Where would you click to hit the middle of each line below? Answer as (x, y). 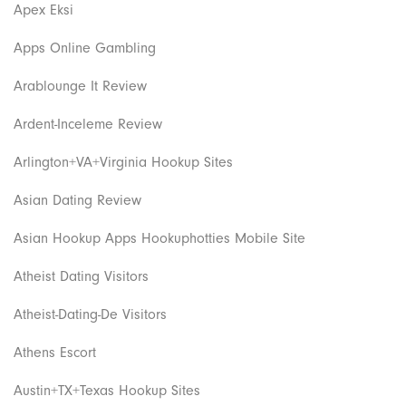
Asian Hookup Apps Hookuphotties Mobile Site (159, 238)
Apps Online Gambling (85, 48)
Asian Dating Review (77, 200)
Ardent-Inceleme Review (88, 124)
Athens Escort (55, 352)
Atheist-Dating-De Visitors (90, 314)
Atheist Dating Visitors (81, 276)
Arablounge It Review (80, 86)
